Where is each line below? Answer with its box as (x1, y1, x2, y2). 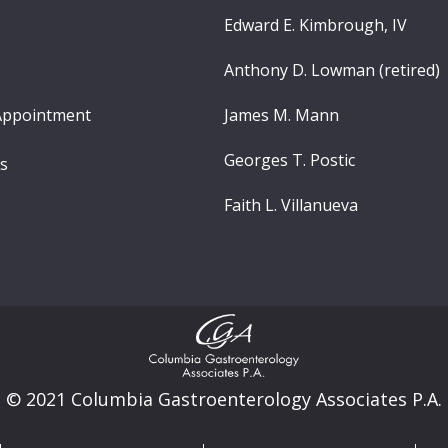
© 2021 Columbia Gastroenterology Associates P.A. (6, 387, 442, 412)
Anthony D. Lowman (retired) (224, 58, 440, 81)
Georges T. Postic (224, 148, 355, 171)
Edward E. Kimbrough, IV (224, 13, 407, 36)
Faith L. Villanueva (224, 193, 358, 216)
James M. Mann (224, 103, 339, 126)
